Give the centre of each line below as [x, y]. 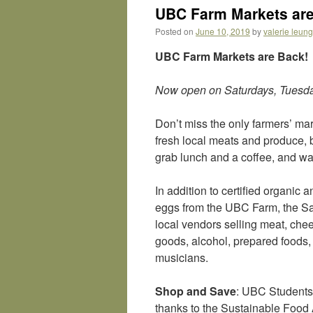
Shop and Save [196, 291]
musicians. [182, 257]
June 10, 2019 [223, 31]
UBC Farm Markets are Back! [232, 56]
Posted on [174, 31]
